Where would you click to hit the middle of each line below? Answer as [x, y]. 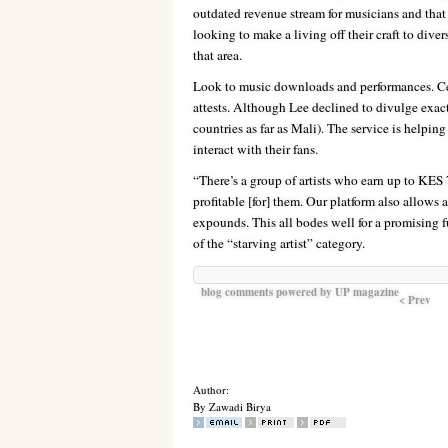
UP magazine [366, 292]
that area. [217, 55]
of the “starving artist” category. [278, 243]
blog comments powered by [267, 292]
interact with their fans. [255, 149]
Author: [210, 389]
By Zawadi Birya [231, 406]
